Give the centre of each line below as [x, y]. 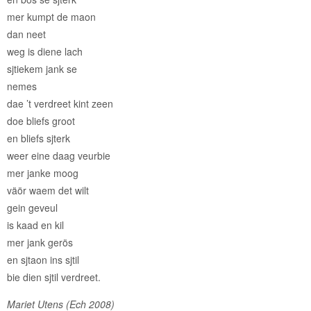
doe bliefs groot [41, 120]
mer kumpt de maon [51, 16]
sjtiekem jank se [42, 68]
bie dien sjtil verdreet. [54, 277]
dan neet [26, 34]
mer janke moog [43, 173]
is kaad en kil [35, 225]
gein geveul [32, 207]
